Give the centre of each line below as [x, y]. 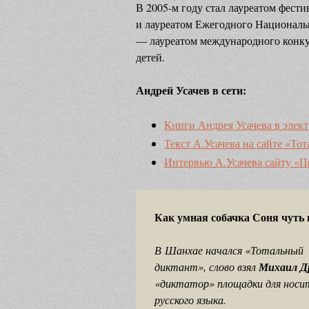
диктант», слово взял [207, 266]
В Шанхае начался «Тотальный [229, 250]
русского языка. [191, 299]
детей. [150, 57]
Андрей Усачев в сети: [191, 90]
